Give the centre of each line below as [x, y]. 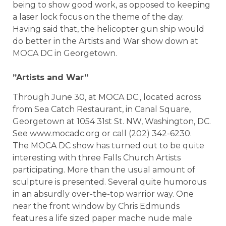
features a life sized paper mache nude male [102, 218]
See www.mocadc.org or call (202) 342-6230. [102, 133]
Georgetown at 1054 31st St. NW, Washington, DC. [112, 121]
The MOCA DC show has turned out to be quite [108, 145]
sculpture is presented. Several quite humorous [109, 182]
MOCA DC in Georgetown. [65, 53]
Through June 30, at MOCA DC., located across [107, 97]
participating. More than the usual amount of [104, 169]
